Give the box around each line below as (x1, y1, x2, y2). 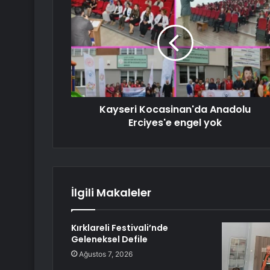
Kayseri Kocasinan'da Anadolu (99, 102, 251, 117)
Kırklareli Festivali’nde (71, 222, 168, 234)
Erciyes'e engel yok (128, 116, 222, 130)
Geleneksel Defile (71, 233, 148, 246)
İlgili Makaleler (71, 185, 151, 201)
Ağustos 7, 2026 (79, 250, 133, 259)
